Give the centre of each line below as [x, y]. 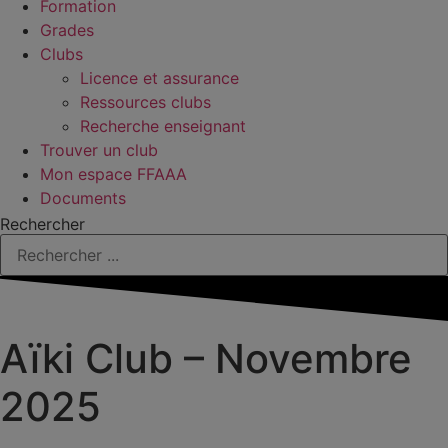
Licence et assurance [159, 78]
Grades [67, 30]
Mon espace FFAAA [113, 174]
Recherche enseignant [163, 126]
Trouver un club [99, 150]
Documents [83, 198]
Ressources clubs [145, 102]
